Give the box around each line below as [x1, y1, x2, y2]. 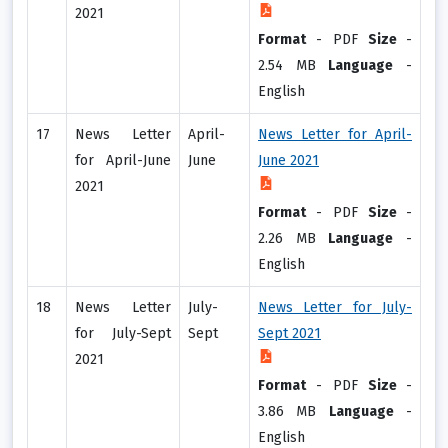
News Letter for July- [258, 299, 412, 317]
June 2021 [258, 152, 319, 170]
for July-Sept [75, 325, 171, 343]
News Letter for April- [258, 126, 412, 144]
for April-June [75, 152, 171, 170]
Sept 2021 [258, 325, 321, 343]
